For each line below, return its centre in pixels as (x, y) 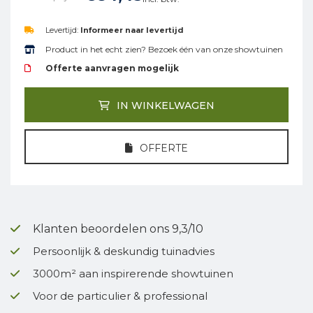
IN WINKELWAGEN (166, 105)
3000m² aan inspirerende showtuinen (133, 274)
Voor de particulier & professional (120, 296)
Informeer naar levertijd (132, 30)
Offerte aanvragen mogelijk (112, 68)
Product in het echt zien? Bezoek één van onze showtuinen (164, 49)
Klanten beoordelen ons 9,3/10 (118, 229)
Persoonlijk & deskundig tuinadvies (124, 251)
